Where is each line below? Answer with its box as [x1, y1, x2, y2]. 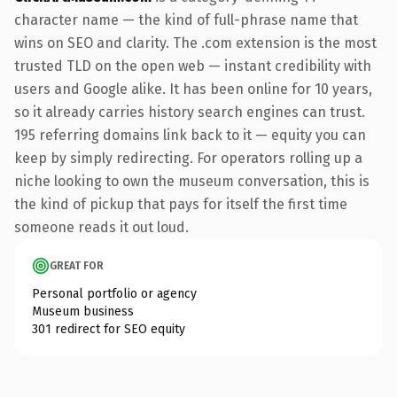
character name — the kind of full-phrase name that [14, 11, 358, 28]
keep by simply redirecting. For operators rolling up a [14, 149, 362, 167]
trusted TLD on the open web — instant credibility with [14, 57, 371, 74]
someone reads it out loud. [14, 218, 189, 236]
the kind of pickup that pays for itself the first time [14, 195, 347, 213]
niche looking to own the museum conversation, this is [14, 172, 370, 190]
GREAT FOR [50, 259, 104, 272]
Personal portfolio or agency [32, 285, 197, 301]
